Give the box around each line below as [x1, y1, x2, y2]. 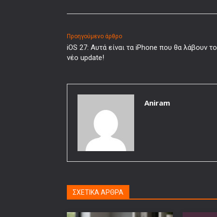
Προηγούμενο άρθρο [67, 32, 122, 40]
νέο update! [67, 53, 104, 62]
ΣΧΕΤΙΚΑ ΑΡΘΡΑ [73, 188, 124, 196]
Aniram [144, 97, 170, 108]
